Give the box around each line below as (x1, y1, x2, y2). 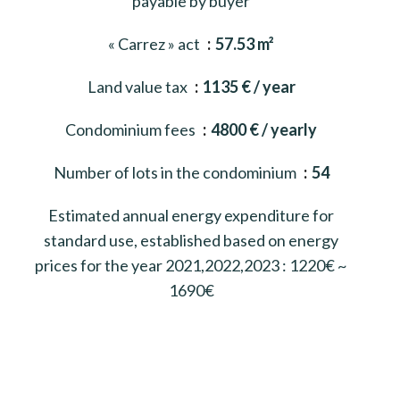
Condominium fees (65, 119, 198, 139)
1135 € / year (202, 76, 296, 96)
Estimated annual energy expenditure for (48, 204, 334, 225)
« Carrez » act (108, 33, 203, 54)
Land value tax (87, 76, 190, 96)
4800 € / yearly (211, 119, 317, 139)
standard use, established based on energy (44, 229, 338, 250)
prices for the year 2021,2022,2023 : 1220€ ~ (35, 254, 347, 275)
